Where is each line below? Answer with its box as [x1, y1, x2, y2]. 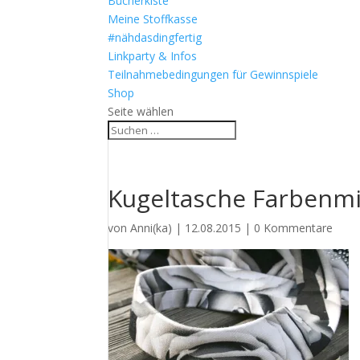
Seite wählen [108, 104, 174, 119]
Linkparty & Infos [108, 48, 198, 63]
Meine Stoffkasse [108, 11, 198, 27]
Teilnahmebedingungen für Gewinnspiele [108, 67, 319, 82]
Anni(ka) [130, 220, 173, 235]
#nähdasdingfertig [108, 30, 202, 45]
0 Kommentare [254, 220, 333, 235]
